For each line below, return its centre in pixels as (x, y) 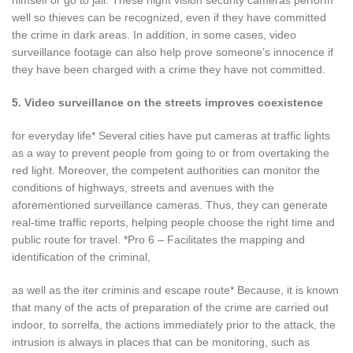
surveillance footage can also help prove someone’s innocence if (173, 52)
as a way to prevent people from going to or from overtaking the (171, 152)
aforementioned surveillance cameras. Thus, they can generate (170, 204)
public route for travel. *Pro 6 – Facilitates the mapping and (158, 239)
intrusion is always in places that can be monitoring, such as (161, 342)
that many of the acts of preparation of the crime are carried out (170, 307)
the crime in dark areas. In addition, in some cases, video (154, 34)
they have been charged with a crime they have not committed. (169, 69)
